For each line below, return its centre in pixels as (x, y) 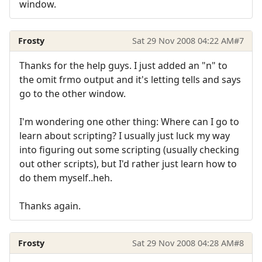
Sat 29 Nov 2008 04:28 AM (183, 243)
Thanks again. (50, 206)
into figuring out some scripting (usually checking (129, 150)
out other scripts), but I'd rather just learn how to (128, 164)
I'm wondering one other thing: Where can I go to (129, 122)
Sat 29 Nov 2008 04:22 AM (183, 41)
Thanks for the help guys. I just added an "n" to (123, 66)
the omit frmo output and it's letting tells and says (130, 80)
